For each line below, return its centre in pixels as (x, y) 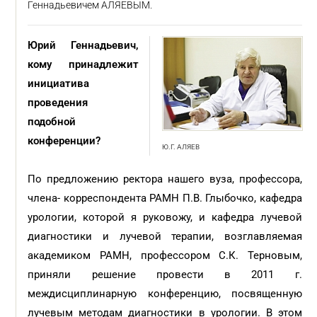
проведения (58, 103)
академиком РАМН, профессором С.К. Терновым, (165, 255)
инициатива (59, 83)
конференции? (66, 141)
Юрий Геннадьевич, (83, 45)
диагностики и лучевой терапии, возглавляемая (165, 236)
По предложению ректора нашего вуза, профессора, (165, 179)
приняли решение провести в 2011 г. (165, 275)
